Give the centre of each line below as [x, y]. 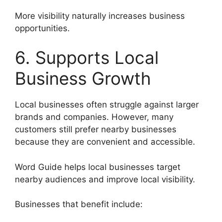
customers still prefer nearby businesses [96, 130]
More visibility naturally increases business [100, 16]
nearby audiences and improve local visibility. [105, 179]
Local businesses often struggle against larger [107, 105]
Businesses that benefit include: [79, 204]
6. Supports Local [87, 58]
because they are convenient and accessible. [105, 142]
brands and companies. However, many [94, 117]
